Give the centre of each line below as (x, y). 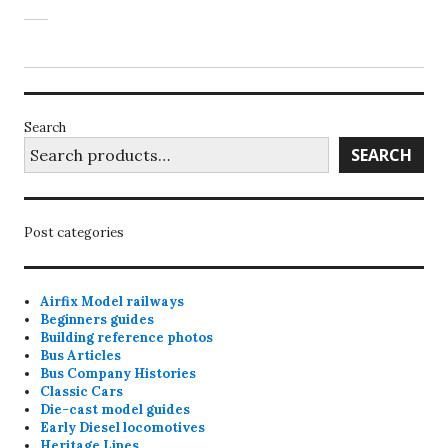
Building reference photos (127, 337)
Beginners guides (97, 319)
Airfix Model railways (112, 301)
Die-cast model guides (115, 409)
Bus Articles (81, 355)
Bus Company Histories (118, 373)
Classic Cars (82, 391)
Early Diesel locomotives (123, 427)
